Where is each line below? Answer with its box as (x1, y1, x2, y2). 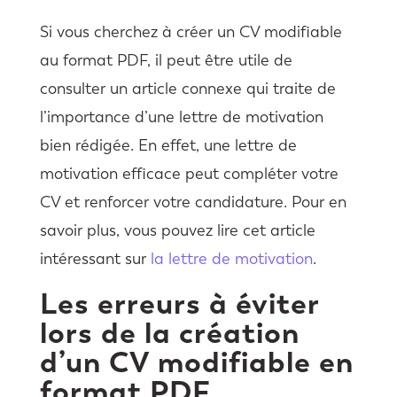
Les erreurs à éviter (39, 284, 319, 322)
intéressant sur (39, 248, 151, 269)
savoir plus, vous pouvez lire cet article (39, 220, 315, 240)
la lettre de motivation (150, 248, 313, 269)
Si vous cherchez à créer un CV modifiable (39, 21, 342, 42)
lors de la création (39, 314, 300, 351)
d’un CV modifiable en (39, 343, 354, 380)
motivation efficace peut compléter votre (39, 163, 339, 183)
